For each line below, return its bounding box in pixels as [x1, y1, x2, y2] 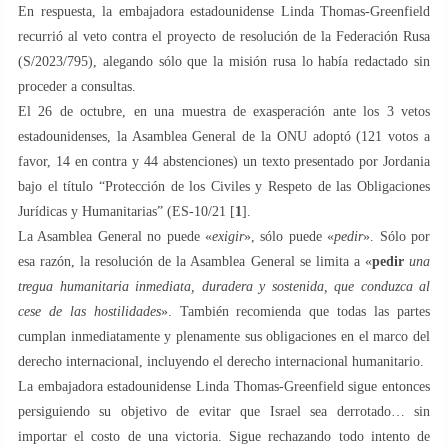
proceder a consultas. [18, 78, 136, 94]
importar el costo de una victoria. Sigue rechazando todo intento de [18, 428, 430, 444]
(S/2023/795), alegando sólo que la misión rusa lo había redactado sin [18, 53, 430, 69]
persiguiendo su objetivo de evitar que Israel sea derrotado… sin [18, 403, 430, 419]
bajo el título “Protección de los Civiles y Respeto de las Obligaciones [18, 178, 430, 194]
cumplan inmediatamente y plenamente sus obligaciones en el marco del [18, 328, 430, 344]
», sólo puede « [244, 228, 335, 244]
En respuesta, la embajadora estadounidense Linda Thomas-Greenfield [18, 3, 430, 19]
